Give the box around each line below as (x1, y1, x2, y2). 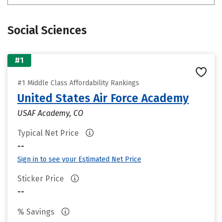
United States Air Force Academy (17, 91, 189, 105)
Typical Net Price (17, 128, 81, 138)
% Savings (17, 207, 56, 217)
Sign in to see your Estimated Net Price (17, 155, 141, 164)
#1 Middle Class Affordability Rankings (17, 79, 139, 87)
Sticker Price (17, 174, 66, 183)
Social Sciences (7, 23, 87, 37)
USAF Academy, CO (17, 109, 83, 118)
